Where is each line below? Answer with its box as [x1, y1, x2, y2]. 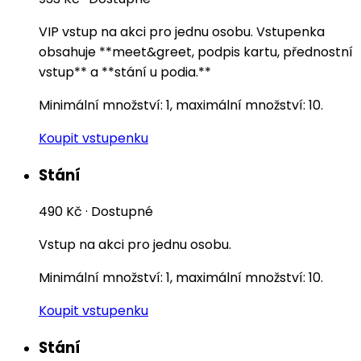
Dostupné [91, 202, 153, 222]
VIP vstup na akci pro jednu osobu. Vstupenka [39, 22, 325, 41]
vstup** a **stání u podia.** [39, 62, 211, 81]
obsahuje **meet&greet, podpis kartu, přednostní [39, 42, 353, 61]
